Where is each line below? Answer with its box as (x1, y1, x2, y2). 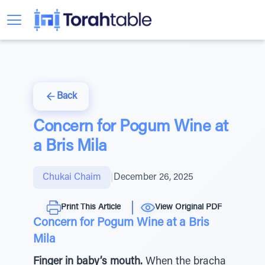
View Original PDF (155, 203, 222, 212)
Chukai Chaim (43, 173, 101, 182)
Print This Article (61, 203, 121, 212)
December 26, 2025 (114, 173, 193, 182)
